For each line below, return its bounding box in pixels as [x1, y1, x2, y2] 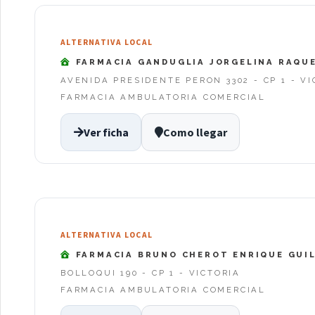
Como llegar [162, 124, 227, 139]
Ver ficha [83, 124, 129, 139]
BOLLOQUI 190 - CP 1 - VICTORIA [60, 267, 240, 278]
